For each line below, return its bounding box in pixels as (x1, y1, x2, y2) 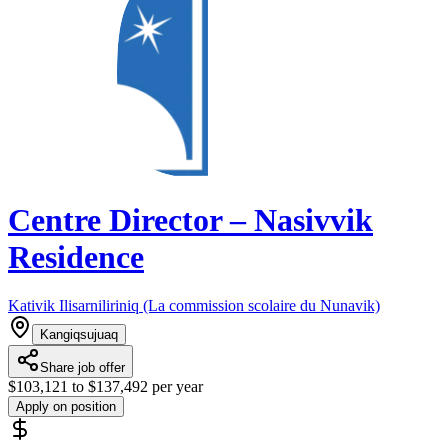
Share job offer (40, 360, 125, 376)
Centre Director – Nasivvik (8, 201, 373, 238)
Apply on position (16, 399, 116, 415)
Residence (8, 238, 144, 275)
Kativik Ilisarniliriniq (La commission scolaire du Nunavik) (8, 297, 380, 315)
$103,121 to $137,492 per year (8, 378, 203, 396)
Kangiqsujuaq (40, 327, 118, 343)
